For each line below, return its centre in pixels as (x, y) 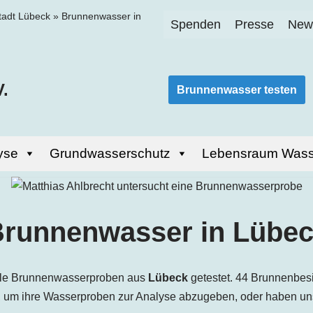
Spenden (196, 24)
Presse (254, 24)
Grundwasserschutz (110, 153)
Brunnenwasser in (101, 16)
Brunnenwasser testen (237, 90)
